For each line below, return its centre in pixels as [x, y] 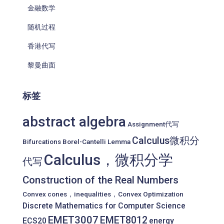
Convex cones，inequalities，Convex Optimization [103, 194]
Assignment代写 [153, 124]
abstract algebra [74, 122]
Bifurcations [42, 142]
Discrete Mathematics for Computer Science [104, 206]
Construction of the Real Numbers [100, 180]
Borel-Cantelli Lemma [96, 142]
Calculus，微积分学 [108, 160]
